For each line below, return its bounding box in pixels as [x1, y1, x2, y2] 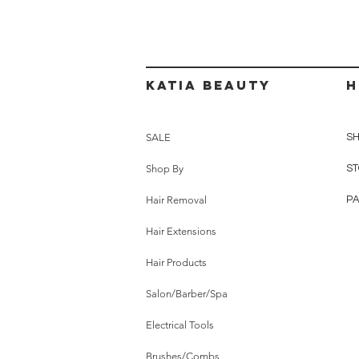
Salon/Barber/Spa [146, 288, 228, 300]
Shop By [146, 163, 184, 175]
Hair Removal [146, 194, 207, 206]
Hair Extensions [146, 225, 216, 237]
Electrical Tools [146, 319, 214, 331]
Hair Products [146, 256, 207, 268]
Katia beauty [146, 77, 271, 93]
